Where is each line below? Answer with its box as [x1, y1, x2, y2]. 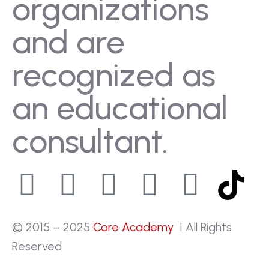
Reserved [12, 239, 62, 253]
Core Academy [93, 220, 177, 234]
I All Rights [177, 220, 232, 234]
